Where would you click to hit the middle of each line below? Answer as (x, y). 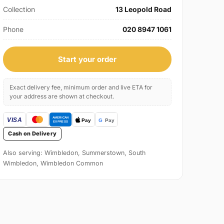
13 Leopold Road (143, 9)
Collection (19, 9)
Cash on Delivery (32, 134)
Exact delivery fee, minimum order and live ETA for (81, 87)
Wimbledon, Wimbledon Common (53, 163)
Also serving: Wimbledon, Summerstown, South (74, 153)
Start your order (87, 59)
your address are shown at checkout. (62, 96)
